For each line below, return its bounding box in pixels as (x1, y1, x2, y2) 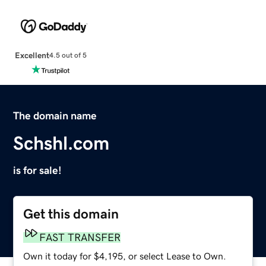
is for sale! (13, 164, 62, 176)
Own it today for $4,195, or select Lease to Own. (23, 251, 227, 261)
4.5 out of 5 (49, 52, 87, 59)
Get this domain (23, 207, 119, 221)
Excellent (14, 50, 49, 59)
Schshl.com (13, 133, 110, 153)
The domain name (13, 110, 97, 121)
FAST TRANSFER (39, 232, 121, 243)
